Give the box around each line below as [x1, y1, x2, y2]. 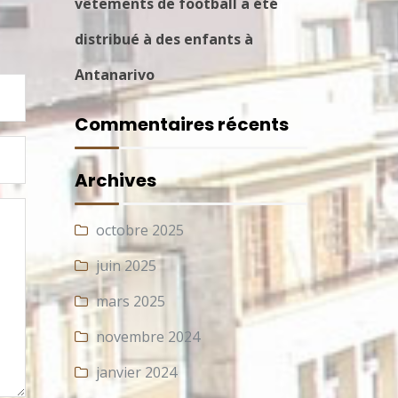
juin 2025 [95, 255, 156, 275]
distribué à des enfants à [74, 29, 253, 50]
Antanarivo [74, 65, 155, 85]
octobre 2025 [95, 219, 184, 240]
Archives [74, 167, 156, 193]
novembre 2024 [95, 326, 200, 346]
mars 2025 [95, 291, 165, 311]
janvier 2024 [95, 362, 177, 382]
